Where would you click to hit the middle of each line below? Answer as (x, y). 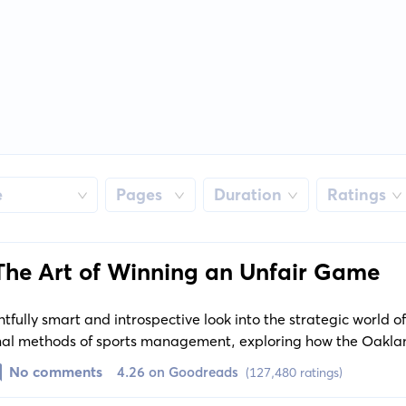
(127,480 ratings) (294, 373)
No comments (55, 372)
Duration (247, 195)
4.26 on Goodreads (177, 372)
